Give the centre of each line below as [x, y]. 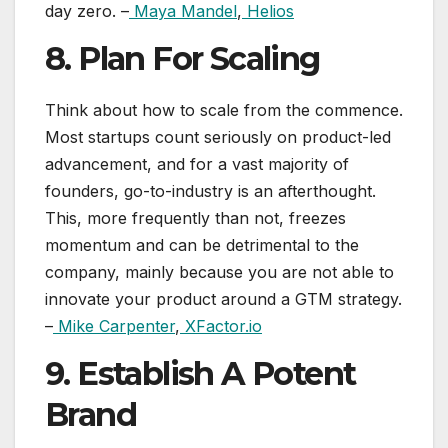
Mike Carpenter [114, 325]
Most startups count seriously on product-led [218, 136]
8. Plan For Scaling [182, 58]
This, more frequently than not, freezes [195, 217]
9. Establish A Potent [200, 373]
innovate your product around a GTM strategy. [223, 298]
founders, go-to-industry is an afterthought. [210, 190]
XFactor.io [221, 325]
